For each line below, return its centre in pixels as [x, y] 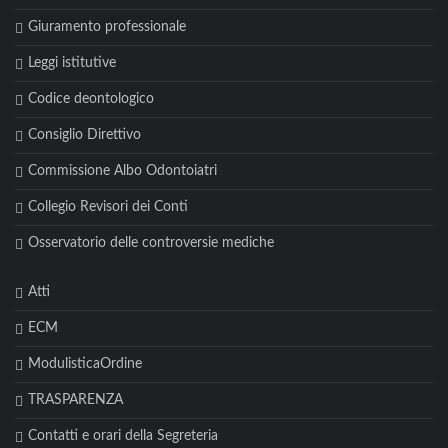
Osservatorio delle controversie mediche [150, 243]
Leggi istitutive [71, 63]
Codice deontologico [90, 99]
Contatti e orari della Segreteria [122, 436]
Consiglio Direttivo [84, 135]
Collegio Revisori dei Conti [107, 207]
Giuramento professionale [106, 27]
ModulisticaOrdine [84, 364]
